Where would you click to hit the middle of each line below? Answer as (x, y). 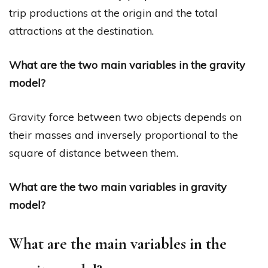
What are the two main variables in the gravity (127, 65)
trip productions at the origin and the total (113, 13)
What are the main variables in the (118, 243)
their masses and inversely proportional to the (124, 135)
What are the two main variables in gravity (118, 187)
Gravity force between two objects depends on (125, 117)
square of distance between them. (94, 153)
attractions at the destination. (81, 31)
